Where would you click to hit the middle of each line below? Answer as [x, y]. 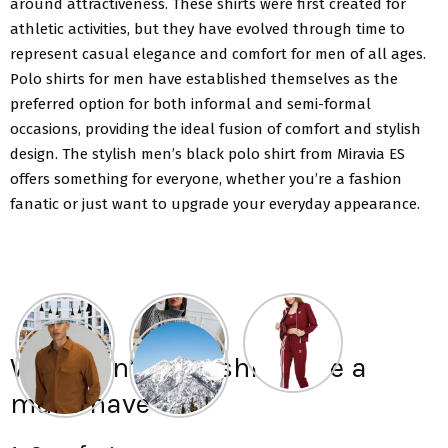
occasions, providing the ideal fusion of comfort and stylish [215, 128]
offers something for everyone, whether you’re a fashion [206, 178]
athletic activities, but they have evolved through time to [207, 28]
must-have [80, 403]
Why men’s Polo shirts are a [188, 367]
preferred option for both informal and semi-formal [190, 103]
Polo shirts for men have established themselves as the [204, 78]
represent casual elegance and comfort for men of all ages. [218, 53]
